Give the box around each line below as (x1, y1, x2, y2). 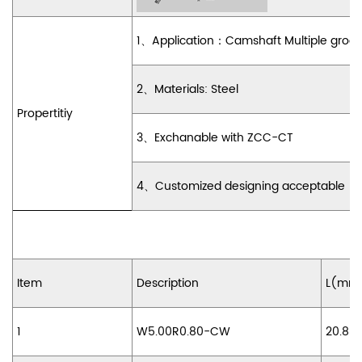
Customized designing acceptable (155, 177, 345, 196)
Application (152, 32, 214, 51)
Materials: (154, 80, 211, 99)
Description (137, 274, 199, 293)
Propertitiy (17, 104, 73, 124)
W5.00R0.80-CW (137, 322, 230, 342)
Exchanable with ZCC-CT (154, 128, 293, 148)
